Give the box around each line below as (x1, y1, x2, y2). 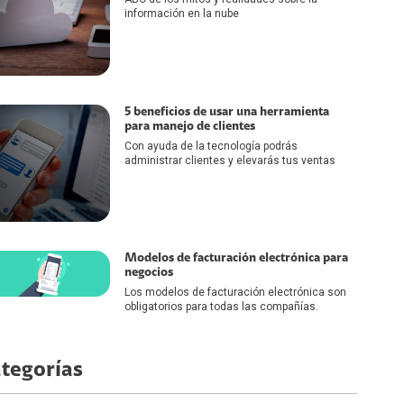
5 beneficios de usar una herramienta (124, 105, 329, 118)
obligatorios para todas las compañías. (124, 300, 318, 314)
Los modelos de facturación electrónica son (124, 286, 346, 299)
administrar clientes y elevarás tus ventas (124, 153, 335, 167)
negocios (124, 266, 173, 280)
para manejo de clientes (124, 119, 255, 133)
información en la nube (124, 7, 239, 20)
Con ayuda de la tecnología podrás (124, 139, 298, 152)
